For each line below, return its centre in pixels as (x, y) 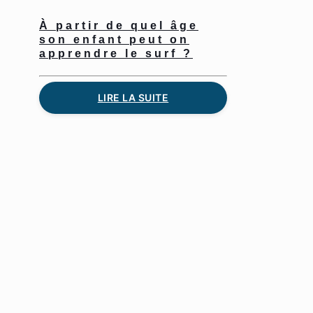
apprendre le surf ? (116, 53)
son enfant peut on (114, 39)
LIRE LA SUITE (133, 97)
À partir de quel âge (119, 25)
